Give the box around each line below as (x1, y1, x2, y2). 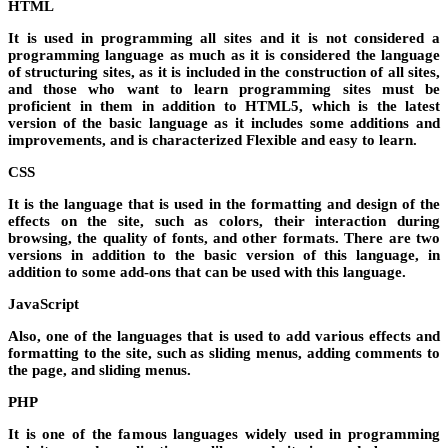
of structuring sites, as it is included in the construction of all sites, (8, 63, 440, 80)
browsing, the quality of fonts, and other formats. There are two (8, 229, 440, 246)
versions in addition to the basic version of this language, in (8, 246, 440, 263)
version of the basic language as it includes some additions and (8, 114, 440, 131)
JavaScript (8, 295, 79, 312)
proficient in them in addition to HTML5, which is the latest (8, 97, 440, 114)
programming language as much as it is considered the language (8, 46, 440, 63)
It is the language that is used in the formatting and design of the (8, 195, 440, 212)
